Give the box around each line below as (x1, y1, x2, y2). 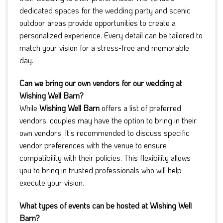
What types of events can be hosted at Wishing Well (19, 200, 192, 211)
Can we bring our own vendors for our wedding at (19, 78, 182, 89)
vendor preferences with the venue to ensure (19, 140, 167, 151)
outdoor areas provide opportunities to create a (19, 17, 176, 28)
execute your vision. (19, 177, 84, 188)
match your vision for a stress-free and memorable (19, 42, 189, 53)
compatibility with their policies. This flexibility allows (19, 152, 191, 163)
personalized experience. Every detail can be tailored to (19, 30, 203, 41)
